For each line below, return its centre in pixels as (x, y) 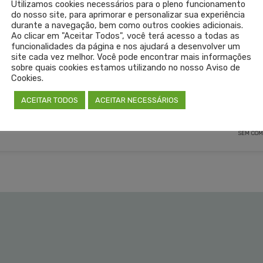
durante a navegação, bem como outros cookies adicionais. (127, 25)
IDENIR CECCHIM (159, 52)
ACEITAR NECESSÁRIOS (137, 100)
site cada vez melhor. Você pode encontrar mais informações (131, 57)
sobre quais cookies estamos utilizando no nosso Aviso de (126, 68)
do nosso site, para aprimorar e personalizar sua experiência (128, 15)
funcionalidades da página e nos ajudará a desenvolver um (126, 46)
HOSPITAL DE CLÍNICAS (81, 52)
